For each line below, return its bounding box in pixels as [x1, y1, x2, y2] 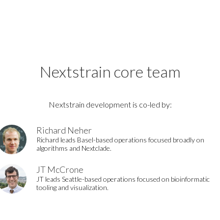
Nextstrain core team [39, 62, 181, 81]
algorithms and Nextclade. [36, 144, 111, 152]
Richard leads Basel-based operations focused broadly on [36, 136, 204, 144]
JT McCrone [36, 164, 83, 175]
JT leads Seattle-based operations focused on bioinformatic [36, 175, 210, 183]
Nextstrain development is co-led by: [48, 100, 172, 109]
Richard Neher [36, 125, 92, 136]
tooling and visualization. [36, 183, 109, 192]
